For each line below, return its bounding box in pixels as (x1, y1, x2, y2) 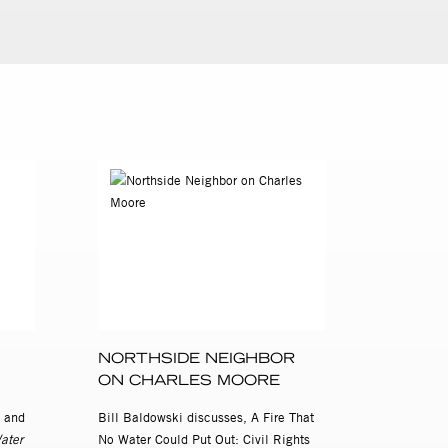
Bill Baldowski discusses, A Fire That (98, 409, 315, 426)
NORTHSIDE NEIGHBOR (98, 349, 296, 368)
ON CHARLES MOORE (98, 371, 281, 390)
